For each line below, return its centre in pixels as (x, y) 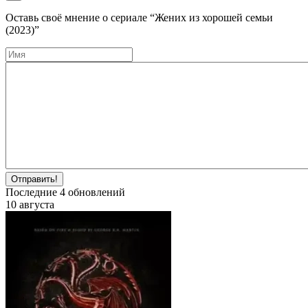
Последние (33, 192)
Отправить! (34, 179)
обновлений (95, 192)
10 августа (30, 204)
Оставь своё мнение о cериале (78, 17)
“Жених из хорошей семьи (211, 17)
